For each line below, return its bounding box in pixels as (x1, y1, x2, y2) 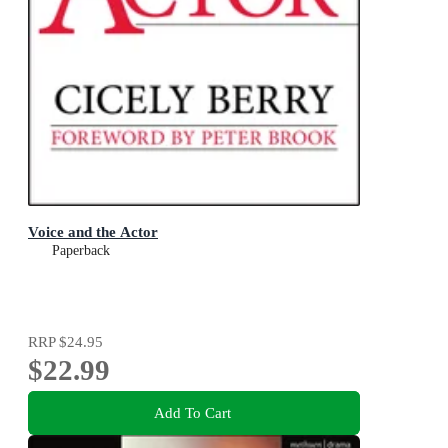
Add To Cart (153, 403, 231, 421)
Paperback (52, 243, 110, 259)
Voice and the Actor (28, 223, 158, 241)
